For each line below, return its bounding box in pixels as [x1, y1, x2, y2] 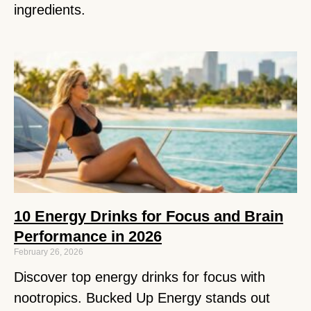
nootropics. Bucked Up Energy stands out [14, 289, 270, 305]
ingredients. [14, 1, 85, 17]
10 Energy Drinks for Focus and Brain [14, 207, 283, 225]
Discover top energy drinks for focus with [14, 269, 265, 285]
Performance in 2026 [14, 227, 162, 245]
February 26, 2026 [14, 246, 83, 257]
